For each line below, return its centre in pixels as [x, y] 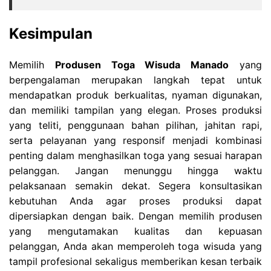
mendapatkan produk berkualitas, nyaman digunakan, [135, 95]
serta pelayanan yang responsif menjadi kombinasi [135, 140]
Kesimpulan [51, 33]
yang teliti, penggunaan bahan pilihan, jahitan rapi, [135, 125]
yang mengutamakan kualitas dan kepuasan [135, 231]
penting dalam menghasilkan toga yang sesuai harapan [135, 155]
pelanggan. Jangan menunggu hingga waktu [135, 170]
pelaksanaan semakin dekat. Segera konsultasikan [135, 185]
